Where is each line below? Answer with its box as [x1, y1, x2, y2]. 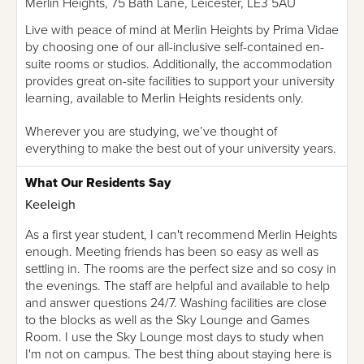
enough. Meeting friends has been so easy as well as [25, 243, 318, 260]
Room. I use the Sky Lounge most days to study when [25, 328, 324, 345]
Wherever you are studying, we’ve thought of [25, 123, 277, 140]
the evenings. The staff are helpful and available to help [25, 277, 330, 294]
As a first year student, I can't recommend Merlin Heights [25, 226, 337, 243]
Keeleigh [25, 196, 76, 213]
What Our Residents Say [25, 174, 171, 191]
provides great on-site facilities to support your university [25, 72, 335, 89]
